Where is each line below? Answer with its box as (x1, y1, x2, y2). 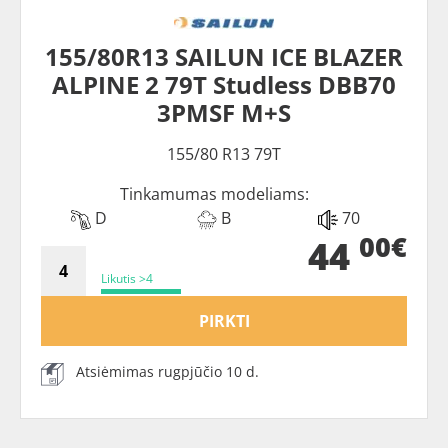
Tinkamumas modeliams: (119, 183, 309, 205)
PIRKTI (198, 310, 250, 332)
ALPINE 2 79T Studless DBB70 (52, 68, 396, 101)
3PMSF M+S (157, 96, 291, 129)
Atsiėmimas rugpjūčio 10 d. (76, 362, 259, 381)
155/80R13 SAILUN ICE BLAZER (45, 40, 403, 73)
